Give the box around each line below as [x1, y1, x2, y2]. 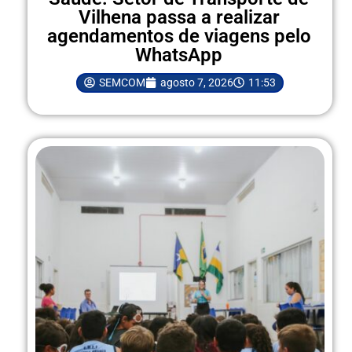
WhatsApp [135, 43, 223, 66]
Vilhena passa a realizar [78, 5, 280, 28]
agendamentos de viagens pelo [46, 24, 311, 47]
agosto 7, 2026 [160, 75, 233, 89]
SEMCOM [99, 75, 145, 89]
